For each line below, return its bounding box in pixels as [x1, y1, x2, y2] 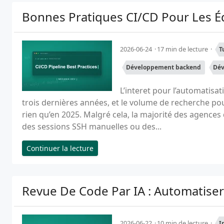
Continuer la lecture [26, 143, 93, 153]
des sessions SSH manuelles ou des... [22, 121, 161, 132]
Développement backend [126, 63, 201, 71]
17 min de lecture [157, 44, 209, 53]
